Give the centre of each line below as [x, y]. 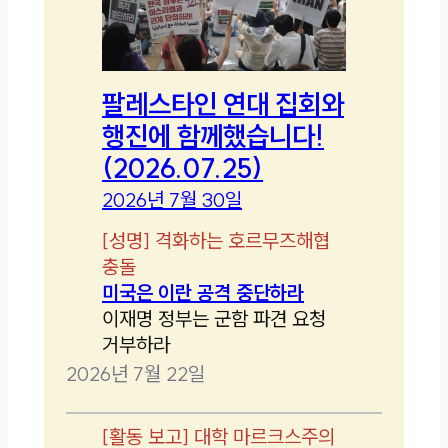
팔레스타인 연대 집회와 [223, 103]
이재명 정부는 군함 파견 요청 [214, 318]
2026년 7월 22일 [136, 373]
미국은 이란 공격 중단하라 [203, 292]
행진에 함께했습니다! [213, 135]
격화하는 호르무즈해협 [243, 240]
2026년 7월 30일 [172, 199]
